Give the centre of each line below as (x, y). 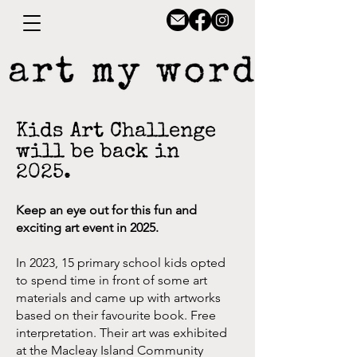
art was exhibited (178, 333)
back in (140, 153)
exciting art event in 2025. (87, 228)
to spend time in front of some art (112, 280)
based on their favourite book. (103, 315)
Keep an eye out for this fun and (106, 210)
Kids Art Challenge (116, 132)
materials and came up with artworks (118, 298)
